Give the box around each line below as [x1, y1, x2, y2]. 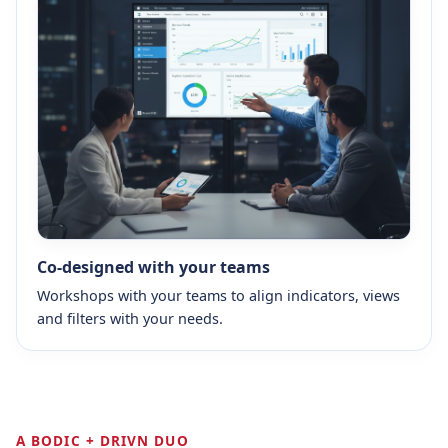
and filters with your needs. [37, 308, 223, 328]
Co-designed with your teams [37, 255, 270, 278]
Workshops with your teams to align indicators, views [37, 285, 400, 305]
